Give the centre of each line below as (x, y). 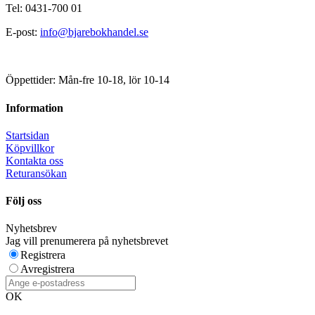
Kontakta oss (34, 160)
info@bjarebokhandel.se (94, 32)
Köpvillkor (30, 148)
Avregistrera (47, 269)
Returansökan (36, 173)
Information (34, 108)
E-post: (23, 32)
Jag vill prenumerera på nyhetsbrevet (87, 241)
